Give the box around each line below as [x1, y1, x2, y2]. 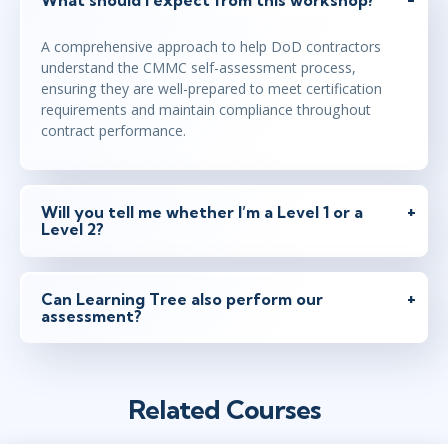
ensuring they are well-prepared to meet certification [41, 79, 382, 99]
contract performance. [41, 121, 186, 141]
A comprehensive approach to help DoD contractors [41, 37, 381, 57]
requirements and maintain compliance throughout [41, 100, 371, 120]
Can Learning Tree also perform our [41, 288, 323, 309]
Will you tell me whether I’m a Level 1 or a [41, 202, 363, 223]
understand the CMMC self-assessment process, [41, 58, 356, 78]
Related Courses [127, 392, 321, 426]
